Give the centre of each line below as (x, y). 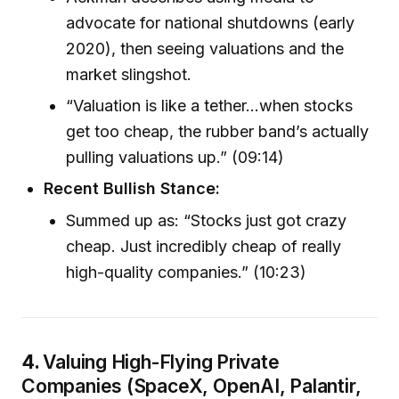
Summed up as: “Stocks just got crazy (207, 221)
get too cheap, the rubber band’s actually (218, 131)
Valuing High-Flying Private (161, 362)
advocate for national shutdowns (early (211, 22)
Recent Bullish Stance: (132, 189)
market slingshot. (129, 74)
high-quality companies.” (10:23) (187, 273)
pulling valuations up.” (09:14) (175, 157)
